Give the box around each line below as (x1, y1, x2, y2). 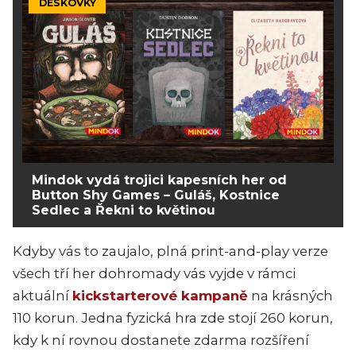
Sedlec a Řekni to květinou (32, 202, 215, 218)
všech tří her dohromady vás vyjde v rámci (13, 265, 296, 281)
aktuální (13, 287, 72, 304)
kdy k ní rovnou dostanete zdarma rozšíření (13, 331, 309, 348)
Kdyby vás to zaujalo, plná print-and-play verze (13, 242, 328, 259)
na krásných (248, 287, 333, 304)
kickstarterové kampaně (72, 287, 248, 304)
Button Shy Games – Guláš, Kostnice (32, 187, 280, 203)
